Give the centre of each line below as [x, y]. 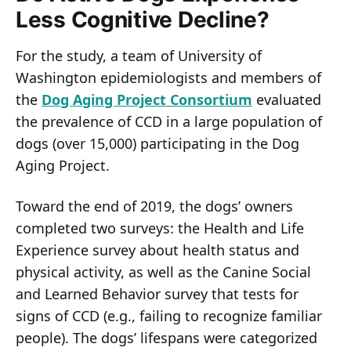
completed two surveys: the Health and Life [160, 228]
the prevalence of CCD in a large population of [169, 121]
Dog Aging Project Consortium [147, 99]
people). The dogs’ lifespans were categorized [166, 337]
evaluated [287, 99]
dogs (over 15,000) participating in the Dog [157, 143]
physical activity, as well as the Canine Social [163, 271]
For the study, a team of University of [139, 55]
